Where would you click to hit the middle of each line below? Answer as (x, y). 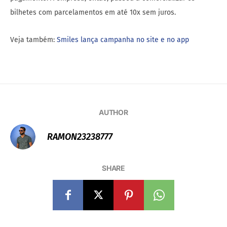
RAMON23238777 (80, 137)
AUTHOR (113, 112)
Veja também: (33, 40)
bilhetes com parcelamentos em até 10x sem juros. (93, 13)
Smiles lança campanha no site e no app (123, 40)
